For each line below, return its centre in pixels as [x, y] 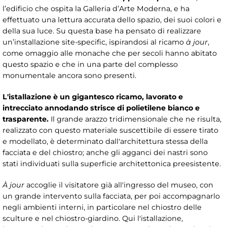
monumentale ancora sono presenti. [69, 76]
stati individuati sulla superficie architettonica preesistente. [112, 164]
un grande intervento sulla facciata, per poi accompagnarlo [111, 196]
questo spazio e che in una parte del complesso [90, 65]
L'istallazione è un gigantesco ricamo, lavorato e [93, 97]
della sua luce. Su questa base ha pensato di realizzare [102, 31]
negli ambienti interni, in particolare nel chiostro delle [102, 207]
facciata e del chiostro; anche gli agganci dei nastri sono [105, 153]
